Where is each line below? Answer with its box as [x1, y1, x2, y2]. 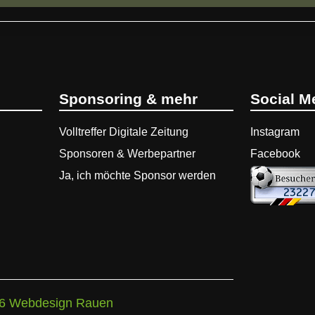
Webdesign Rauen [9, 296, 113, 310]
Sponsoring [59, 91, 146, 107]
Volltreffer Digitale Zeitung [59, 125, 188, 138]
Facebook [250, 147, 300, 160]
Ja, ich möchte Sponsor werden [59, 169, 216, 181]
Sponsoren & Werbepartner [59, 147, 195, 160]
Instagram [250, 125, 300, 138]
